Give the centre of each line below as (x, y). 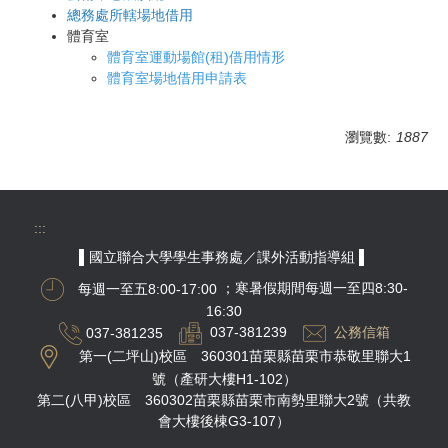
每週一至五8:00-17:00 (142, 288)
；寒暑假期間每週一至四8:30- (314, 288)
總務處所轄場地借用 (130, 15)
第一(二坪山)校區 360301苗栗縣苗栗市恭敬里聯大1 (245, 356)
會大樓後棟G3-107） (224, 421)
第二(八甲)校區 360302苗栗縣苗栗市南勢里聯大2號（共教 (224, 400)
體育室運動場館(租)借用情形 (196, 57)
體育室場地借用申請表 (177, 78)
